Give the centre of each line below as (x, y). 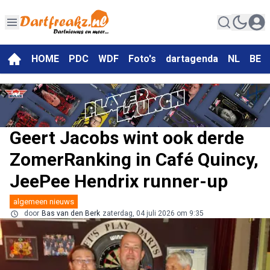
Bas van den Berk (71, 214)
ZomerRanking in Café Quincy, (134, 160)
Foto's (142, 59)
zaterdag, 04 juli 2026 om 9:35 (153, 214)
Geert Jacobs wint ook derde (127, 138)
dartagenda (192, 59)
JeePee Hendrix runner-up (119, 181)
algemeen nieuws (44, 202)
